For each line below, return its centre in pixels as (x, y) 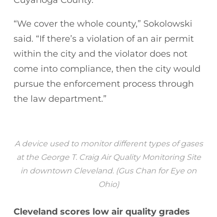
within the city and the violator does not (101, 54)
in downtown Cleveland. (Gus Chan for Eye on (108, 170)
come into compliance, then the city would (107, 69)
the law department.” (60, 99)
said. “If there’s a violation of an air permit (104, 39)
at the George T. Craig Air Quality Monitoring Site (108, 157)
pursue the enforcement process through (104, 84)
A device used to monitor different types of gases (108, 143)
